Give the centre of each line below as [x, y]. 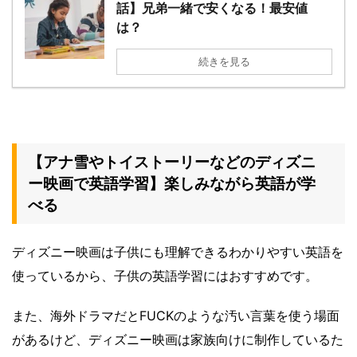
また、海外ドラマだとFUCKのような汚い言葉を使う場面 [176, 316]
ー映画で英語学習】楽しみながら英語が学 [172, 184]
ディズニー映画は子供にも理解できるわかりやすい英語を [178, 252]
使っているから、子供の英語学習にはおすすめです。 [165, 276]
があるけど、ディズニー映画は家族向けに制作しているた [178, 340]
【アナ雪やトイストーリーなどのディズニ [172, 163]
